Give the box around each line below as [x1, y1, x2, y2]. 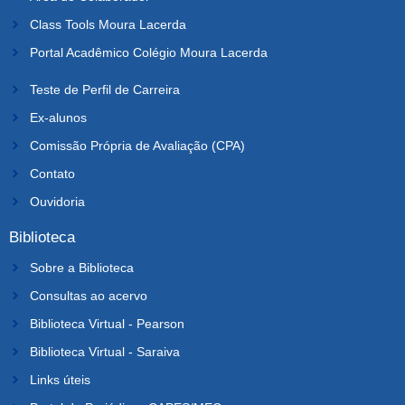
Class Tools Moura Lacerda [29, 16, 186, 32]
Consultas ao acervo [29, 287, 147, 303]
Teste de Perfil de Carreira [29, 81, 180, 97]
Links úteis [29, 372, 90, 387]
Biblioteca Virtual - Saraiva [29, 344, 180, 359]
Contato [29, 165, 75, 181]
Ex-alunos [29, 109, 87, 125]
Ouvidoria [29, 193, 85, 209]
